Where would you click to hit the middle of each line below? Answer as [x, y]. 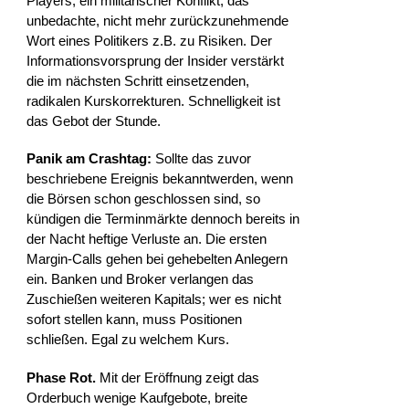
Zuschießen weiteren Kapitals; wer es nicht [154, 299]
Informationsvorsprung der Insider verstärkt [156, 60]
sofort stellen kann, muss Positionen [135, 320]
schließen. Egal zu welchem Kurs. [128, 340]
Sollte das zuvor [202, 159]
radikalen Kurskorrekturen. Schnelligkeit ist [154, 100]
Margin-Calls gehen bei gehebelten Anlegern [157, 259]
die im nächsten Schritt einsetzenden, [138, 80]
